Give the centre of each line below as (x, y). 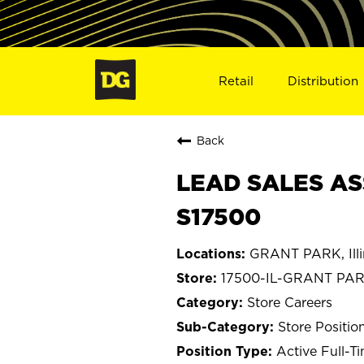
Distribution (323, 80)
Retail (236, 80)
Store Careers (290, 302)
